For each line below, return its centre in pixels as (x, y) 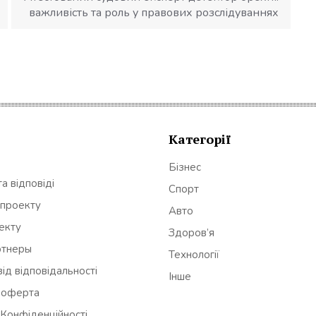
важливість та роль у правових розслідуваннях (154, 13)
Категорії (200, 139)
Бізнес (185, 167)
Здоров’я (192, 232)
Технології (194, 254)
